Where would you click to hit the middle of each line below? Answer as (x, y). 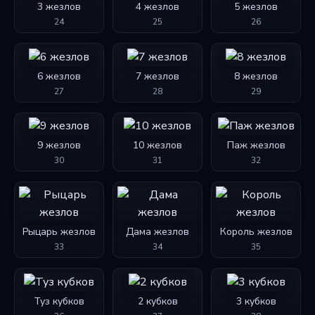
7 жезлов (157, 76)
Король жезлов (256, 232)
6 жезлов (59, 76)
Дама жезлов (157, 232)
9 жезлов (59, 146)
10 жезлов (157, 146)
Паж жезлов (256, 146)
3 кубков (256, 301)
